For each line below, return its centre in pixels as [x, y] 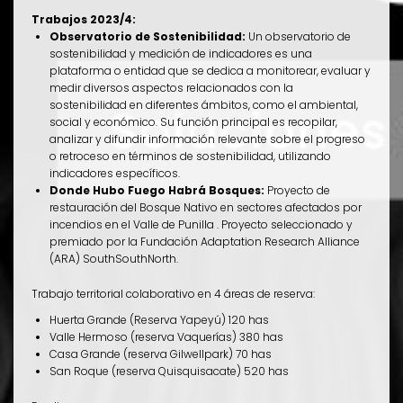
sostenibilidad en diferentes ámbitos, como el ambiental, [204, 105]
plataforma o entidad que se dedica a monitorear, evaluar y [210, 71]
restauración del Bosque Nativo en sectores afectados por [206, 207]
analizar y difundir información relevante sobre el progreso [207, 139]
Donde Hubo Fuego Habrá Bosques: [158, 190]
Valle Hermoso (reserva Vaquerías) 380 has [166, 337]
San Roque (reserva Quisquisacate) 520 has [169, 371]
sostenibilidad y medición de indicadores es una [181, 54]
